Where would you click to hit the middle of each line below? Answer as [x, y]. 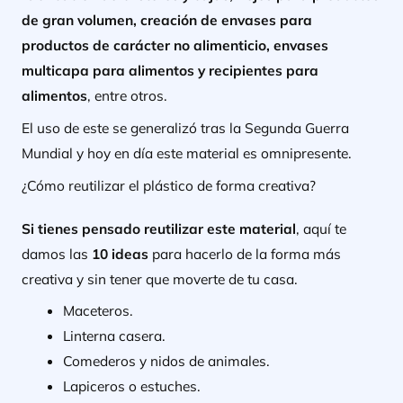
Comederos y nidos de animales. [167, 361]
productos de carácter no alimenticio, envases [175, 45]
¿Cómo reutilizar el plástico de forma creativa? [168, 185]
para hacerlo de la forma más [246, 253]
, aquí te [321, 228]
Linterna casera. [115, 336]
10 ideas [121, 253]
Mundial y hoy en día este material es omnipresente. [186, 152]
